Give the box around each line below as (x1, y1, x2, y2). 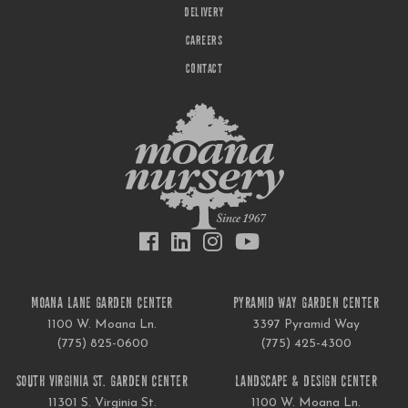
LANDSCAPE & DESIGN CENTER (234, 374, 378, 390)
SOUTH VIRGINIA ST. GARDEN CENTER (15, 374, 189, 390)
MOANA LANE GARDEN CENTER (31, 296, 173, 311)
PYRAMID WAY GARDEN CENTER (232, 296, 380, 311)
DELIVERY (184, 7, 224, 21)
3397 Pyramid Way (252, 317, 360, 331)
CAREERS (185, 36, 223, 49)
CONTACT (185, 64, 223, 77)
